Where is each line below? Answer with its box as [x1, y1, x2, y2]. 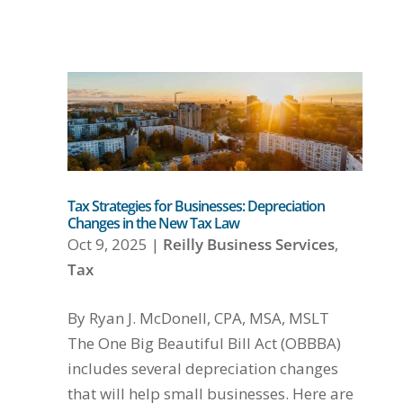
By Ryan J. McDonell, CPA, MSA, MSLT [67, 307, 333, 328]
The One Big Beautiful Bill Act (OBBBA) [67, 332, 341, 354]
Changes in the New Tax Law [67, 212, 239, 233]
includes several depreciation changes [67, 357, 338, 379]
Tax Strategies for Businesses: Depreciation [67, 195, 325, 216]
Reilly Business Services [162, 233, 335, 255]
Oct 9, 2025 [67, 233, 148, 255]
